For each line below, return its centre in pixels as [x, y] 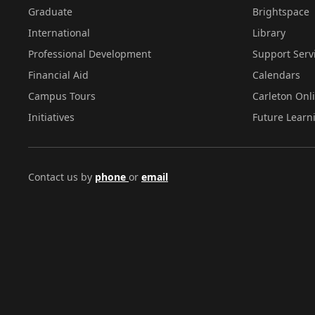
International [59, 33]
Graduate [50, 12]
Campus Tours [62, 96]
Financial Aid [58, 75]
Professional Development [90, 54]
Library [269, 33]
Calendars [276, 75]
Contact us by [62, 177]
